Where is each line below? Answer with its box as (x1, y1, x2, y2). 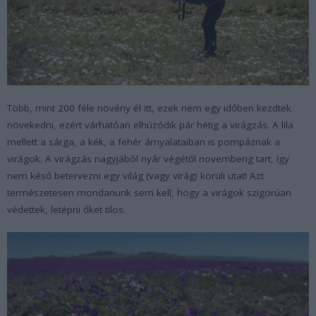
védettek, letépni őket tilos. (7, 202, 126, 216)
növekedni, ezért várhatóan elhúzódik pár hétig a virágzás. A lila (7, 118, 293, 131)
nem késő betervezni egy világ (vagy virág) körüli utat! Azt (7, 169, 264, 182)
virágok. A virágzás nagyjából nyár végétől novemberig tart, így (7, 152, 289, 165)
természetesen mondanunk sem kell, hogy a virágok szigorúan (7, 186, 291, 199)
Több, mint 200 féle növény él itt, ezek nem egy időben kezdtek (7, 101, 291, 114)
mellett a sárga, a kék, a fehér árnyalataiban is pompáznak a (7, 135, 280, 148)
